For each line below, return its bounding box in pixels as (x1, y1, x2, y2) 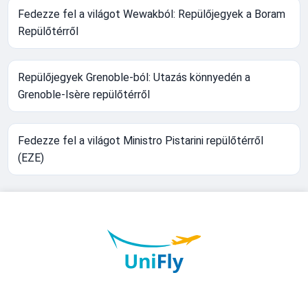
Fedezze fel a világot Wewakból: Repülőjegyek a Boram (18, 8, 286, 21)
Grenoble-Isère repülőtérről (18, 88, 151, 101)
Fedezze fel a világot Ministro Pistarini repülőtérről (18, 134, 264, 147)
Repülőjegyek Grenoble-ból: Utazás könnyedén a (18, 71, 251, 84)
